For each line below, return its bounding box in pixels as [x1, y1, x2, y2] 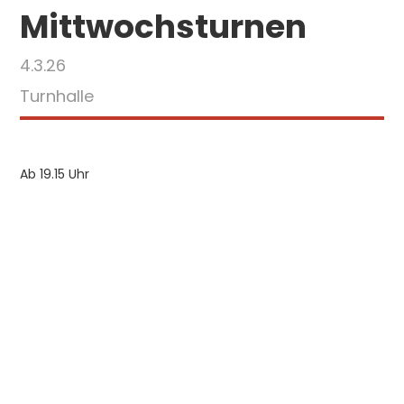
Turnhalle [20, 85, 95, 107]
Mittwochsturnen [20, 4, 308, 50]
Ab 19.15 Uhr [20, 165, 90, 183]
